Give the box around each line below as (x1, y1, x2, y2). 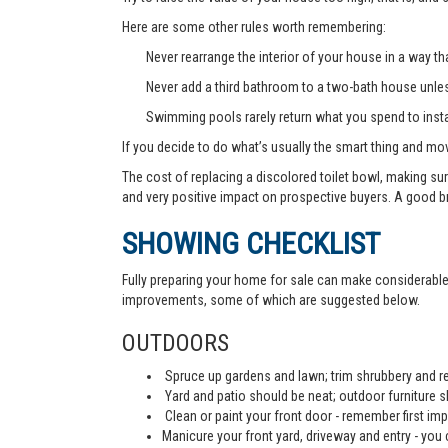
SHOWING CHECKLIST (122, 226, 380, 261)
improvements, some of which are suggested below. (122, 292, 420, 308)
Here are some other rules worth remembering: (122, 19, 386, 35)
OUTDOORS (122, 329, 229, 357)
